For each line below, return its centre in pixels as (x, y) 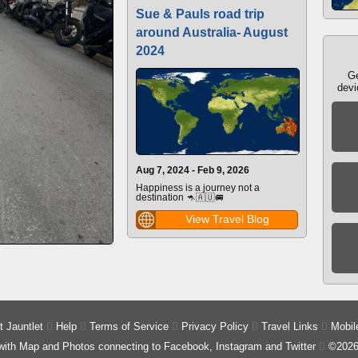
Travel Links (289, 326)
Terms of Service (129, 326)
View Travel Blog (227, 219)
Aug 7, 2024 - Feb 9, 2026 (193, 170)
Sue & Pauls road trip (200, 14)
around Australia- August (212, 32)
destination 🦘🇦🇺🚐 (180, 197)
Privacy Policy (215, 326)
